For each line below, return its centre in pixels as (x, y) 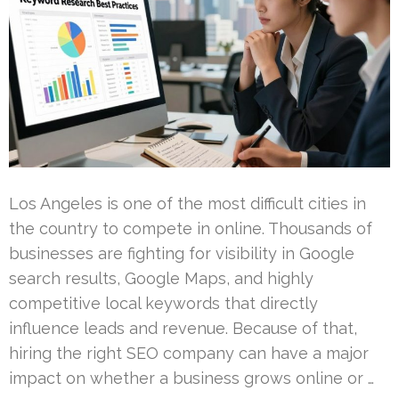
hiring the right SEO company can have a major (189, 353)
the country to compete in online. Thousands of (191, 228)
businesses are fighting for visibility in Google (182, 253)
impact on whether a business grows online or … (191, 378)
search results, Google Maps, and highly (161, 278)
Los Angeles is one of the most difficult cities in (187, 203)
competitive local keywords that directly (163, 303)
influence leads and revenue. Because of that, (183, 328)
